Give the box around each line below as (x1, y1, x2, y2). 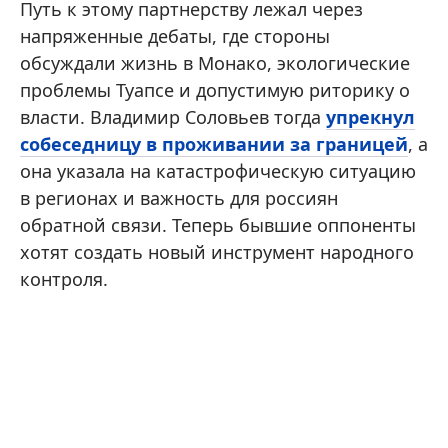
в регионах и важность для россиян (20, 186, 338, 211)
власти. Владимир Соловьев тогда (20, 105, 326, 130)
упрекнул (326, 105, 415, 130)
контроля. (20, 267, 108, 292)
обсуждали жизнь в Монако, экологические (20, 51, 410, 76)
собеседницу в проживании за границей (20, 132, 408, 157)
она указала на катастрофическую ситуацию (20, 159, 416, 184)
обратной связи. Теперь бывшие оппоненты (20, 213, 416, 238)
